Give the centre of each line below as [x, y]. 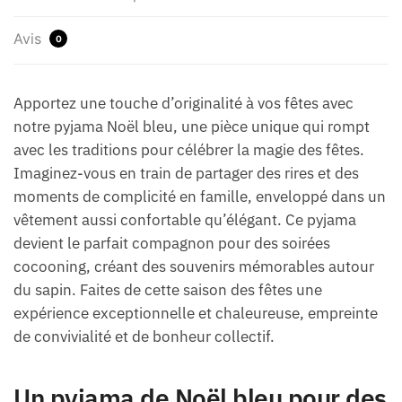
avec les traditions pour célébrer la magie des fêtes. [189, 149]
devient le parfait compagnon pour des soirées [172, 243]
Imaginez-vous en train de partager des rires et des [186, 173]
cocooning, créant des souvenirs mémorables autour [194, 266]
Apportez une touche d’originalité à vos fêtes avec [184, 103]
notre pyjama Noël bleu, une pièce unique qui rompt [192, 126]
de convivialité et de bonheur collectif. [144, 336]
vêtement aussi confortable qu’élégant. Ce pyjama [185, 219]
